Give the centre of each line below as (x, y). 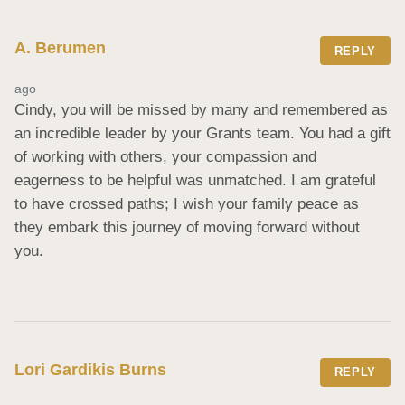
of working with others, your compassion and (165, 157)
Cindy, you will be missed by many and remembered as (201, 110)
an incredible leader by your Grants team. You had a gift (202, 134)
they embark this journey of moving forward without (187, 228)
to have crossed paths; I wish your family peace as (187, 204)
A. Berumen (60, 48)
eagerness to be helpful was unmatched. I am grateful (195, 181)
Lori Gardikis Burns (90, 370)
